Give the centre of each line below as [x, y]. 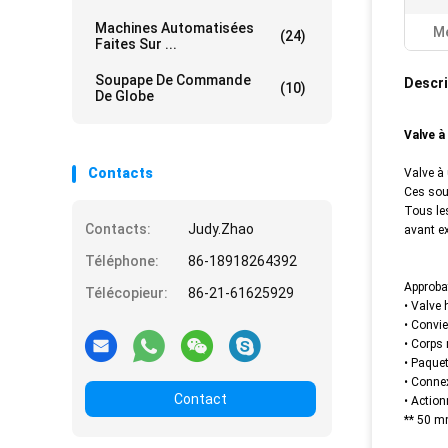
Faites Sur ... [136, 44]
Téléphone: [122, 261]
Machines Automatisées [174, 28]
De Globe [124, 96]
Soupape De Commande [173, 80]
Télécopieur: [126, 293]
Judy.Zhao [221, 229]
